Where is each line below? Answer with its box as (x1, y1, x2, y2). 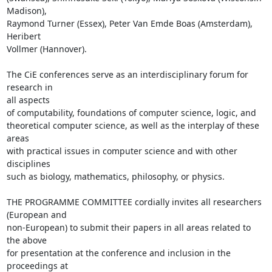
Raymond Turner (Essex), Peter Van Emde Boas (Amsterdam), (6, 18, 253, 29)
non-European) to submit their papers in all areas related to (6, 222, 251, 233)
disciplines (6, 158, 53, 169)
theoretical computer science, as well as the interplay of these (6, 120, 259, 131)
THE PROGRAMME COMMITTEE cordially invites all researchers (6, 196, 262, 208)
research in (6, 81, 55, 93)
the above (6, 234, 49, 246)
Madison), (6, 5, 49, 16)
